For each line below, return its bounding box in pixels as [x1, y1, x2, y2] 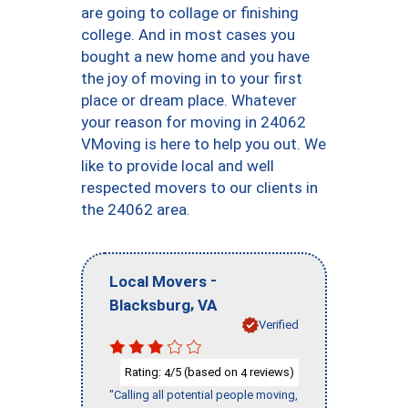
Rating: [125, 364, 164, 379]
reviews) [247, 364, 294, 379]
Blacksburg [109, 295, 190, 314]
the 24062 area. [81, 200, 190, 219]
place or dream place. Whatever [81, 91, 297, 109]
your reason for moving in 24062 [81, 113, 306, 131]
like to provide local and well [81, 157, 274, 175]
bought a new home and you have [81, 47, 310, 66]
